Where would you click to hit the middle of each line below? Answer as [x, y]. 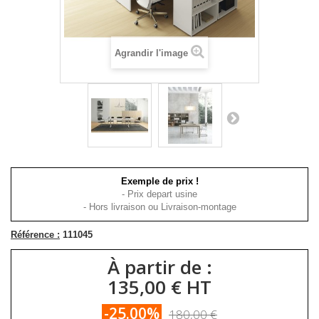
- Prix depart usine [159, 194]
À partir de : [159, 267]
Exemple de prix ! [159, 181]
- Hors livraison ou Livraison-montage [159, 206]
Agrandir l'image [151, 53]
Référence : [35, 234]
